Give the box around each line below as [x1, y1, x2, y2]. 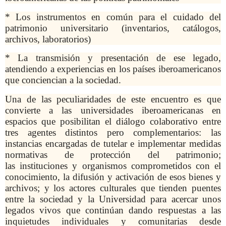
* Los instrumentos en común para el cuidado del [5, 11, 221, 22]
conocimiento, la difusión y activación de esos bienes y [5, 171, 221, 182]
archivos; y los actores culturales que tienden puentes [5, 182, 221, 193]
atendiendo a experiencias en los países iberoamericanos [5, 64, 221, 75]
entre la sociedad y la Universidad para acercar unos [5, 193, 221, 204]
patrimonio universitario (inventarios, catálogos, [5, 22, 221, 33]
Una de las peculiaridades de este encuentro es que [5, 93, 221, 104]
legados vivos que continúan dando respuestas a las [5, 204, 221, 215]
